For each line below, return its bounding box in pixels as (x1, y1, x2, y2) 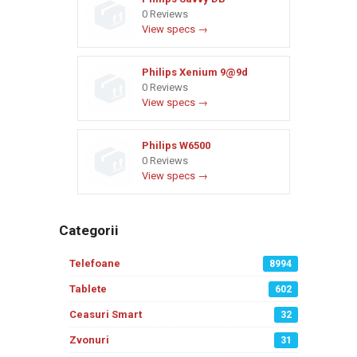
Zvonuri (69, 334, 109, 346)
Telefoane (69, 257, 120, 269)
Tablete (69, 283, 107, 295)
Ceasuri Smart (69, 308, 142, 320)
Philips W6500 (142, 139, 210, 151)
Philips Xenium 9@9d (142, 66, 248, 78)
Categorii (59, 222, 119, 238)
